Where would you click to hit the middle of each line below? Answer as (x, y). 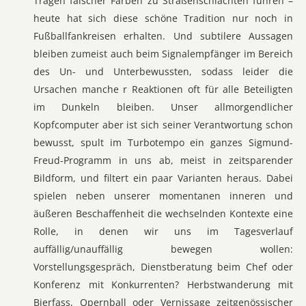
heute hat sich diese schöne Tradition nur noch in (163, 18)
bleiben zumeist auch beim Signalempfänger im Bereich (163, 54)
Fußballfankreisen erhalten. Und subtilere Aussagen (163, 36)
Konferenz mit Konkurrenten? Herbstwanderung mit (163, 284)
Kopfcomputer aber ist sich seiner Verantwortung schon (163, 125)
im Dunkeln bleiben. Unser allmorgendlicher (163, 107)
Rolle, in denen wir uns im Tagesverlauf (163, 231)
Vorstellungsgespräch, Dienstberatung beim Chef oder (163, 267)
